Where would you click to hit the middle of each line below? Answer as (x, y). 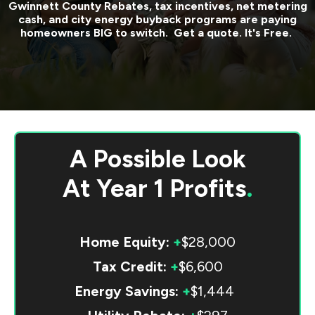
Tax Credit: (129, 266)
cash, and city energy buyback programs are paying (157, 19)
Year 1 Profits (171, 188)
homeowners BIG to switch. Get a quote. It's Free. (157, 32)
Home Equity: (124, 242)
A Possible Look (157, 159)
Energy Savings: (126, 291)
